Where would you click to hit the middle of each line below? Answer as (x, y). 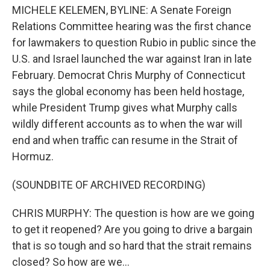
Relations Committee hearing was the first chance (132, 27)
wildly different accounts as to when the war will (127, 124)
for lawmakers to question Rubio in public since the (134, 43)
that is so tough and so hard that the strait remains (132, 246)
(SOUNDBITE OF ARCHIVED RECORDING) (109, 185)
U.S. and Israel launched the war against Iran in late (132, 59)
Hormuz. (33, 157)
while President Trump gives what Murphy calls (125, 108)
